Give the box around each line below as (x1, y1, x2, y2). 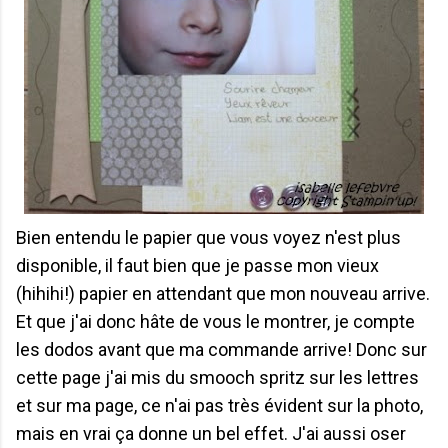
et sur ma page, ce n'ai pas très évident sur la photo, (16, 394, 423, 416)
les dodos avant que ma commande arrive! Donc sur (16, 338, 427, 360)
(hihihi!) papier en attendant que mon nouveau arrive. (16, 282, 430, 304)
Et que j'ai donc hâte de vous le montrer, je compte (16, 310, 415, 332)
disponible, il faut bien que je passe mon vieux (16, 254, 379, 276)
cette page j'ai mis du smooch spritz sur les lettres (16, 366, 419, 388)
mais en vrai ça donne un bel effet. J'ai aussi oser (16, 422, 406, 444)
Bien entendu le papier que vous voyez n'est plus (16, 226, 401, 248)
